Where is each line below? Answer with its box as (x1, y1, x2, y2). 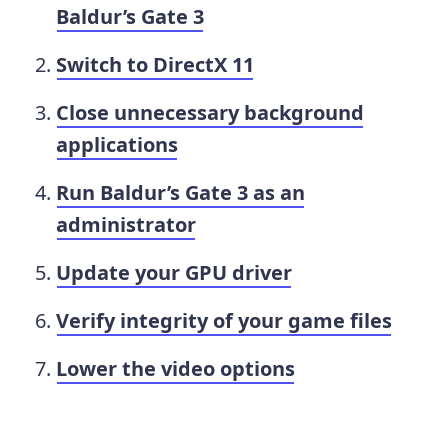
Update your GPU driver (56, 258, 292, 286)
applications (56, 130, 178, 158)
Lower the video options (56, 354, 295, 382)
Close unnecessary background (56, 98, 364, 126)
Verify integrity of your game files (56, 306, 392, 334)
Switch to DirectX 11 (56, 50, 254, 78)
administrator (56, 210, 196, 238)
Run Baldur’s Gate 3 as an (56, 178, 305, 206)
